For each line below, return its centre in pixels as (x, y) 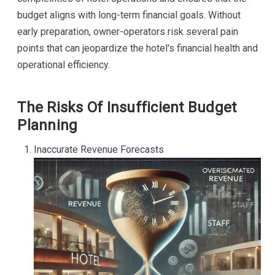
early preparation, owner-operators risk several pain (128, 31)
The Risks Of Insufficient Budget (127, 107)
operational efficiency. (64, 64)
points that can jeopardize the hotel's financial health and (138, 48)
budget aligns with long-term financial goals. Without (129, 15)
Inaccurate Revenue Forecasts (99, 149)
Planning (48, 125)
